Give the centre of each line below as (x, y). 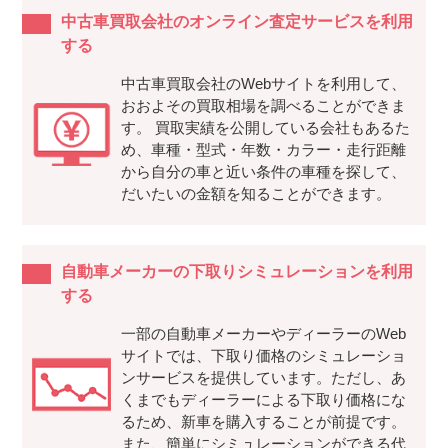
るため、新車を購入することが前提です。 (263, 422)
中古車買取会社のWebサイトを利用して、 (263, 84)
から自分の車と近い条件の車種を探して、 (263, 172)
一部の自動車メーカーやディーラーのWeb (263, 334)
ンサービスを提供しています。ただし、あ (263, 378)
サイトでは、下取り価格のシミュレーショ (263, 356)
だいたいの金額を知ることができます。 (255, 194)
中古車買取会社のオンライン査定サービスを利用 (236, 22)
